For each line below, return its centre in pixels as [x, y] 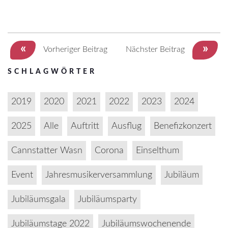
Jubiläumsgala [38, 199]
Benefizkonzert [183, 126]
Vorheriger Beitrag [75, 49]
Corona [109, 151]
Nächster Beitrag [155, 49]
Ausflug [126, 126]
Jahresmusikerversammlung [99, 175]
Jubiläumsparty [107, 199]
